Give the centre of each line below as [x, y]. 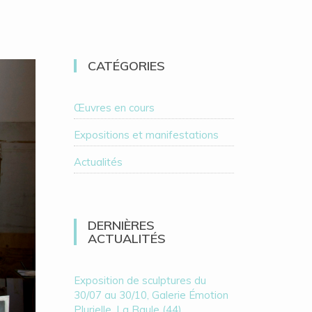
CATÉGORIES [126, 66]
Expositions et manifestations [146, 135]
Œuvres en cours [114, 108]
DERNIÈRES [121, 225]
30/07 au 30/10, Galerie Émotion [151, 295]
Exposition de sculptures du [140, 280]
